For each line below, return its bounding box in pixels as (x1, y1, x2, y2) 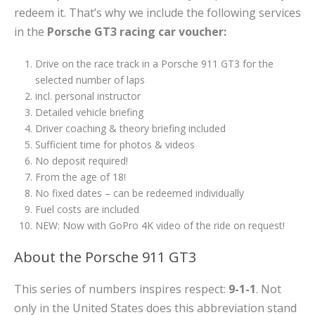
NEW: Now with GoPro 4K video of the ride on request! (35, 219, 285, 232)
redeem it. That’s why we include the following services (14, 5, 301, 20)
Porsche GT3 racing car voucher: (47, 24, 226, 39)
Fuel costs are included (35, 202, 139, 216)
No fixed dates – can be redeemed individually (35, 186, 244, 200)
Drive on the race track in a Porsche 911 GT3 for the (35, 57, 274, 70)
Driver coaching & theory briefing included (35, 122, 226, 135)
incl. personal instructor (35, 89, 141, 103)
